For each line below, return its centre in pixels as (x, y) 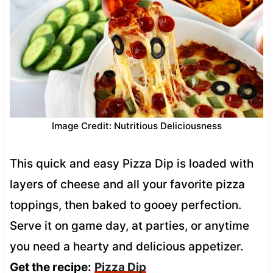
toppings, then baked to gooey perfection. (125, 205)
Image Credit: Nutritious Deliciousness (136, 126)
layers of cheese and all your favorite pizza (127, 184)
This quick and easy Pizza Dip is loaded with (131, 163)
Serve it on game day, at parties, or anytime (129, 225)
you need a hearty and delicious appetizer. (126, 246)
